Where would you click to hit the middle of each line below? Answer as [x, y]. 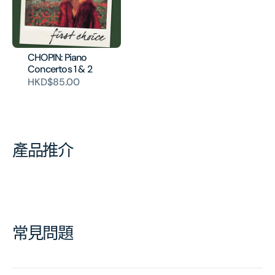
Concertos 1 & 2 [60, 69]
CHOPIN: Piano [57, 57]
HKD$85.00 [54, 82]
